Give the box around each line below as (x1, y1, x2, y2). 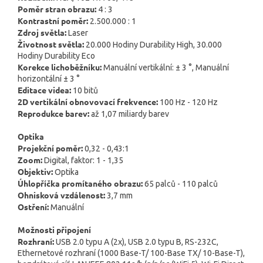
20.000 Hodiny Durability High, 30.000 (86, 40, 222, 50)
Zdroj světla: (18, 27, 66, 38)
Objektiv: (18, 166, 53, 177)
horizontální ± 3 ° (18, 74, 80, 84)
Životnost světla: (18, 39, 84, 50)
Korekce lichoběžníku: (18, 62, 102, 73)
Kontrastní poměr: (18, 15, 88, 26)
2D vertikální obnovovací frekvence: (18, 96, 158, 107)
